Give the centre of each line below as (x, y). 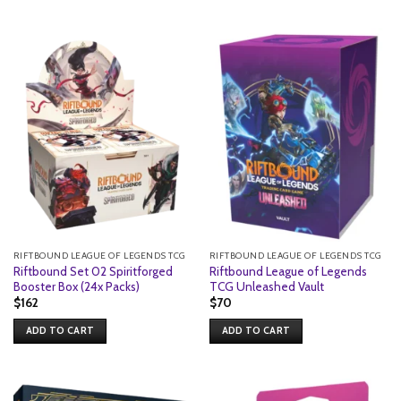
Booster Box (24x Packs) (76, 286)
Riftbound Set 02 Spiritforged (93, 271)
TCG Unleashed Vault (266, 286)
